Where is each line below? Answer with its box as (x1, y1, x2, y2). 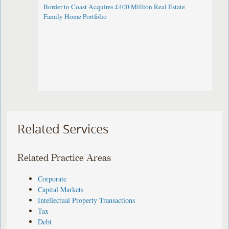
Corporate (38, 173, 67, 184)
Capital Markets (38, 184, 84, 194)
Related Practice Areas (17, 152, 111, 164)
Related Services (17, 121, 109, 138)
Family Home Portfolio (43, 12, 107, 21)
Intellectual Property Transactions (38, 195, 135, 205)
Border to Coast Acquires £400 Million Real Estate (43, 2, 186, 12)
